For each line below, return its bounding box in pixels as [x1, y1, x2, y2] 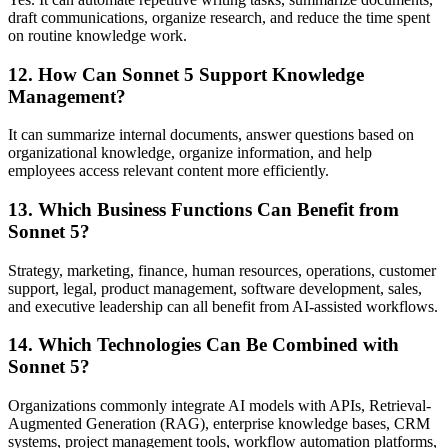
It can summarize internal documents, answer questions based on [8, 126, 414, 144]
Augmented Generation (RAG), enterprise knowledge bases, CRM [8, 415, 430, 433]
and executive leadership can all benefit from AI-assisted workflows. [8, 297, 438, 315]
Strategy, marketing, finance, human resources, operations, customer [8, 261, 436, 279]
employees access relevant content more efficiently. [8, 162, 329, 180]
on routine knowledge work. [8, 26, 187, 44]
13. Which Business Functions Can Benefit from [8, 198, 399, 220]
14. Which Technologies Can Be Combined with [8, 334, 399, 356]
